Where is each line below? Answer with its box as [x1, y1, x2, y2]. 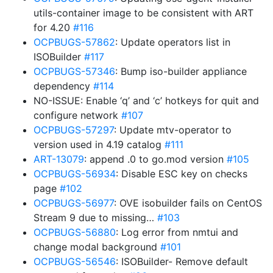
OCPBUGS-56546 [34, 255, 116, 268]
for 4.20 [34, 21, 73, 34]
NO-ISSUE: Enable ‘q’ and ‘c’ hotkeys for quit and [34, 94, 259, 107]
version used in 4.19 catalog [34, 138, 165, 151]
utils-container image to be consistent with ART [34, 7, 253, 19]
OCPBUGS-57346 [34, 65, 115, 77]
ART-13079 [34, 153, 84, 165]
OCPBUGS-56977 [34, 197, 114, 209]
